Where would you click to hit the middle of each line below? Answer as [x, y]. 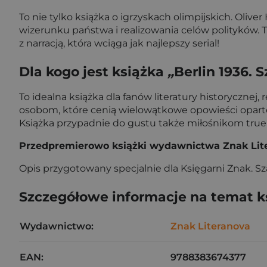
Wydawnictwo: [57, 226]
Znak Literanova [210, 226]
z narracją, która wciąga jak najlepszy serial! [119, 43]
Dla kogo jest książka [93, 72]
